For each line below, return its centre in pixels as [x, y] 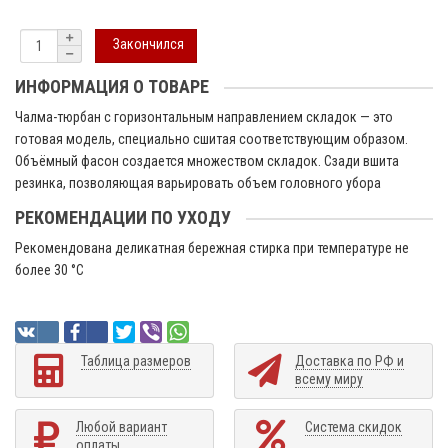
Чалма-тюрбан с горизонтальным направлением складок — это [204, 116]
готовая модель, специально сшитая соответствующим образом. [211, 138]
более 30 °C [49, 269]
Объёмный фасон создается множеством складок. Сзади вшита [207, 160]
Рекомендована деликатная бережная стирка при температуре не [212, 247]
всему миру [329, 378]
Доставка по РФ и [349, 360]
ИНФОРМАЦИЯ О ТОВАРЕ [112, 86]
